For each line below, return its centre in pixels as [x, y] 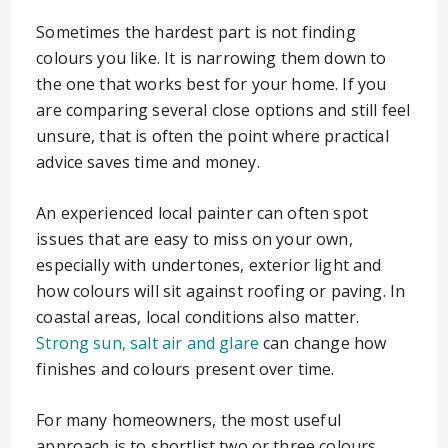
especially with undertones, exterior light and [209, 265]
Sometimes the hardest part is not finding [196, 32]
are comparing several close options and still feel [223, 110]
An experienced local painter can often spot [202, 213]
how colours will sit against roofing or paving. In [221, 291]
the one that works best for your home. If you [211, 84]
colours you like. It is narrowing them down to [211, 58]
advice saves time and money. [148, 162]
